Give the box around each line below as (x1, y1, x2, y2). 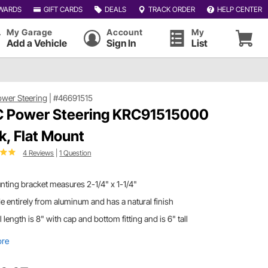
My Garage (7, 27, 53, 37)
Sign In (106, 37, 136, 49)
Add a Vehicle (7, 37, 67, 49)
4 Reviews (23, 148, 54, 157)
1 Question (59, 148, 92, 157)
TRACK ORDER (148, 4, 195, 14)
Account (106, 27, 143, 37)
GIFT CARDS (43, 4, 83, 14)
